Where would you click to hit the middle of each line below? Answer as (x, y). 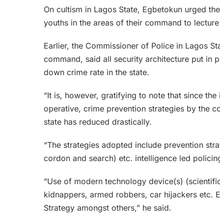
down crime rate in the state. (96, 72)
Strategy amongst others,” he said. (108, 207)
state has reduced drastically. (98, 122)
